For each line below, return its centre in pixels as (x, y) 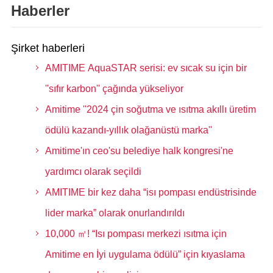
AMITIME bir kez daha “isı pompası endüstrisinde (151, 192)
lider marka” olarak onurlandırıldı (115, 213)
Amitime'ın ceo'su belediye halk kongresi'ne (139, 151)
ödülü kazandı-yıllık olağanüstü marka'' (128, 130)
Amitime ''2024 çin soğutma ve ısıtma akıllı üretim (150, 109)
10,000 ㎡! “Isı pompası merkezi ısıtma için (136, 234)
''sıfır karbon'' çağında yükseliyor (114, 89)
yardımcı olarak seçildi (93, 172)
